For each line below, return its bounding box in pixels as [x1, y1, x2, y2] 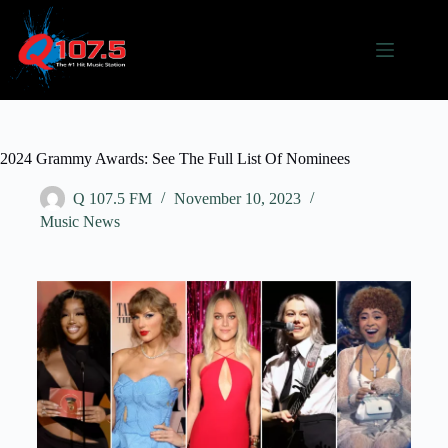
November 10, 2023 [174, 190, 301, 208]
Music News [40, 213, 120, 230]
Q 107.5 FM [73, 190, 152, 208]
